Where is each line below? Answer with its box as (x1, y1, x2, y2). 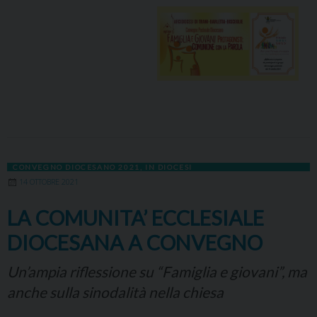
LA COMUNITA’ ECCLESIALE (7, 206, 264, 231)
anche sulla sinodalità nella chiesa (7, 283, 224, 301)
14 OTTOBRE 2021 (19, 177, 79, 188)
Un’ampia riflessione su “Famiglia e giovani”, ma (7, 263, 307, 281)
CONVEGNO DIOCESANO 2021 (13, 163, 140, 172)
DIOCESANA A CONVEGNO (7, 231, 263, 255)
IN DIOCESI (145, 163, 193, 172)
